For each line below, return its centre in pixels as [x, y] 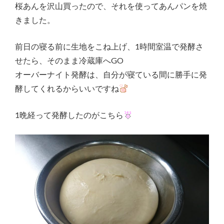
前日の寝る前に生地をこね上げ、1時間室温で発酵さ [109, 46]
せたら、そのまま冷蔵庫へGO [69, 60]
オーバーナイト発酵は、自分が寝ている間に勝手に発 [111, 74]
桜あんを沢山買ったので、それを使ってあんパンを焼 [111, 6]
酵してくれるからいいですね [67, 88]
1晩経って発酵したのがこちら [69, 114]
